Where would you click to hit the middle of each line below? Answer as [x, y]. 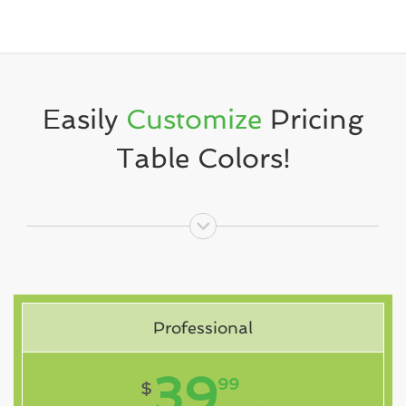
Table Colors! [203, 158]
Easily [84, 119]
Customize [194, 119]
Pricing [313, 119]
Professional [203, 328]
